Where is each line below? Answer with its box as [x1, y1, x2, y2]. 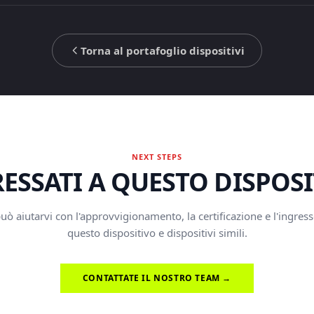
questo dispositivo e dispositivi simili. [67, 226, 247, 240]
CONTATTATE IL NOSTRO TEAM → [82, 272, 232, 284]
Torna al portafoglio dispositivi [81, 43, 245, 57]
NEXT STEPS [131, 151, 183, 162]
